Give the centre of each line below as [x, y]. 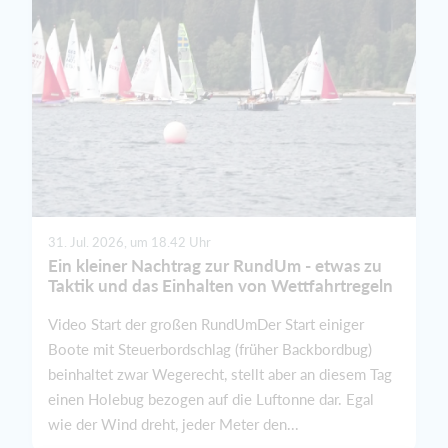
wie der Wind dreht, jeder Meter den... [173, 424]
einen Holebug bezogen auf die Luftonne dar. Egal [211, 399]
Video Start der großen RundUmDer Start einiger [206, 324]
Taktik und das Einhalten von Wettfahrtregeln [220, 286]
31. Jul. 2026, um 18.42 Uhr [129, 242]
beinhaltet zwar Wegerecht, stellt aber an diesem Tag [220, 374]
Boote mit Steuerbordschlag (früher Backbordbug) [210, 349]
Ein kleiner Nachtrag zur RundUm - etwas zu [215, 266]
